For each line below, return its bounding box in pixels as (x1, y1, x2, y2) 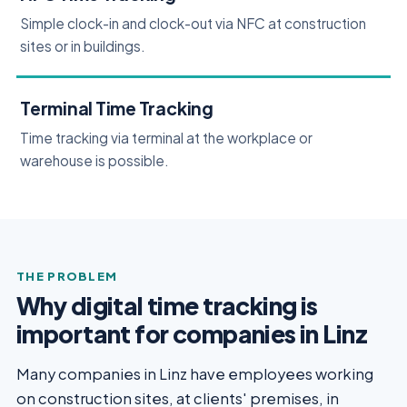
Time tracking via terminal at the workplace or (20, 128, 313, 146)
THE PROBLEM (16, 267, 118, 283)
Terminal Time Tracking (20, 96, 213, 119)
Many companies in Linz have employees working (16, 363, 373, 383)
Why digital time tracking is (16, 291, 318, 322)
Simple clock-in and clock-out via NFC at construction (20, 14, 366, 32)
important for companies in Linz (16, 319, 367, 350)
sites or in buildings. (20, 36, 145, 55)
